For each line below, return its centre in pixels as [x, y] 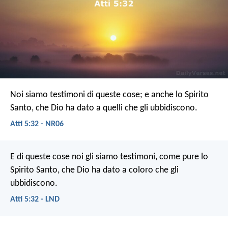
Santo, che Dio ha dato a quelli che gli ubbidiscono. [104, 108]
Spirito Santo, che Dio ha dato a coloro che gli [94, 170]
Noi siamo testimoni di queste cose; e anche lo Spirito [109, 95]
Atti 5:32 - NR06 [37, 124]
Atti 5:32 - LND [35, 200]
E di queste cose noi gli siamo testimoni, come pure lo [109, 157]
